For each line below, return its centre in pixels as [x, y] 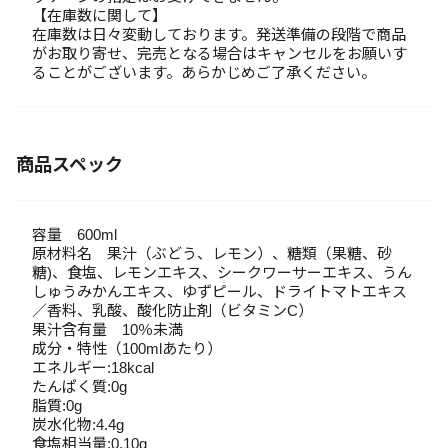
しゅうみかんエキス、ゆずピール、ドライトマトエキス [219, 291]
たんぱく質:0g [79, 386]
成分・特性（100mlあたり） [127, 348]
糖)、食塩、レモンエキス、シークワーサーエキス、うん [222, 272]
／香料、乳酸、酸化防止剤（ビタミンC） [172, 310]
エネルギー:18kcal [93, 367]
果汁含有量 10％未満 [107, 329]
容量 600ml [74, 234]
